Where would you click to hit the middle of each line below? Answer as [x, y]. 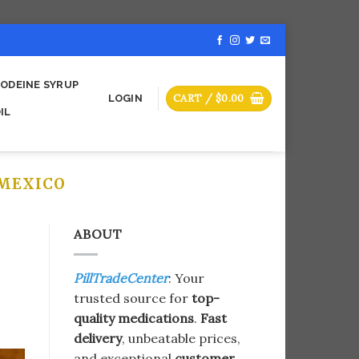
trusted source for [133, 298]
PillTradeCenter [121, 278]
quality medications [134, 318]
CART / [194, 98]
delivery [98, 338]
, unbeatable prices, [181, 338]
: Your [186, 278]
